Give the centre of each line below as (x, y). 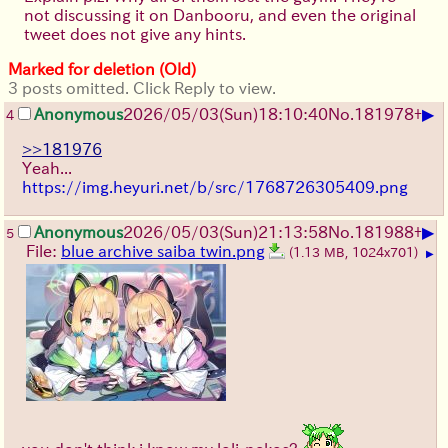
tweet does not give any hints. (135, 33)
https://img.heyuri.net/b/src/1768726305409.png (215, 186)
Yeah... (47, 167)
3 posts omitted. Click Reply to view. (142, 87)
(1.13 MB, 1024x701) (355, 252)
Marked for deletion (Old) (102, 68)
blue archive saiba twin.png (163, 250)
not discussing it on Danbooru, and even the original (220, 14)
